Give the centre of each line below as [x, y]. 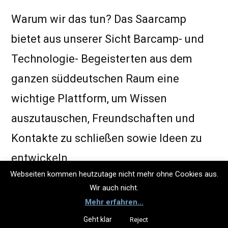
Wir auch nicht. [114, 188]
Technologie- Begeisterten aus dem [102, 59]
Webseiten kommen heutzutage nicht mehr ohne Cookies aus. [114, 174]
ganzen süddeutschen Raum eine [95, 78]
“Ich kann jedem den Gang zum [102, 194]
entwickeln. [41, 158]
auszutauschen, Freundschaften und [103, 118]
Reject [139, 220]
